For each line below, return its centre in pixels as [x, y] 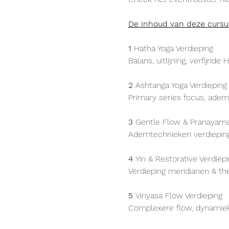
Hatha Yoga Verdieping [173, 48]
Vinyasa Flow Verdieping [179, 196]
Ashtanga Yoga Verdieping [181, 85]
